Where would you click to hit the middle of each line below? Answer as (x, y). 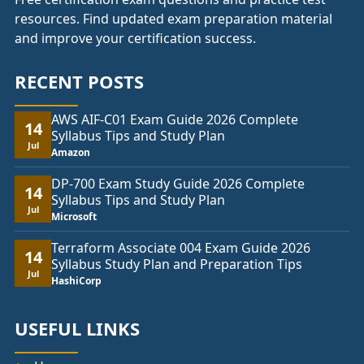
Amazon (71, 153)
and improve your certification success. (135, 39)
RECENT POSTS (79, 82)
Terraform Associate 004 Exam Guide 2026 (181, 248)
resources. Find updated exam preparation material (173, 19)
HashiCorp (76, 281)
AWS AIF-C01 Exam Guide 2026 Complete (175, 120)
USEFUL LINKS (77, 329)
